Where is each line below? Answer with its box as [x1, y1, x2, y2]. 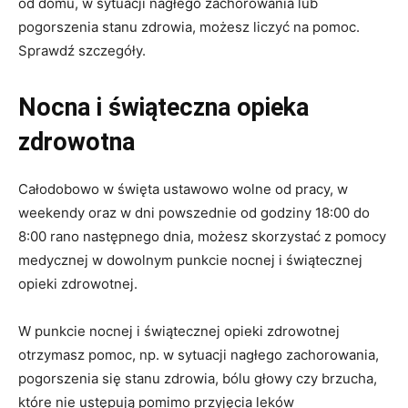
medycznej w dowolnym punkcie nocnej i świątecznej [18, 251, 362, 270]
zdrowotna [18, 127, 135, 158]
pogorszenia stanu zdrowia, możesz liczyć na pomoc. [18, 18, 360, 36]
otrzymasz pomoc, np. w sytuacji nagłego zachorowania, [18, 346, 379, 364]
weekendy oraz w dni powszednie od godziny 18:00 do [18, 204, 370, 222]
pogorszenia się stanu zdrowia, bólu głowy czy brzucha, [18, 370, 377, 388]
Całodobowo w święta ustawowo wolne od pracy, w [18, 180, 348, 199]
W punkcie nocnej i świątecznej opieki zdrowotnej [18, 322, 340, 341]
